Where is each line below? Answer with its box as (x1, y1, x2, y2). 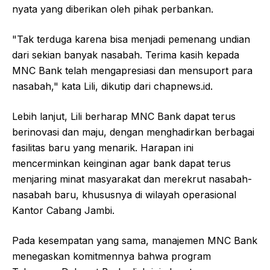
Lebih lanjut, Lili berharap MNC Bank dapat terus (12, 110, 236, 122)
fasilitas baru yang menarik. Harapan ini (12, 141, 193, 154)
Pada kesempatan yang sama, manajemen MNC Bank (12, 234, 257, 246)
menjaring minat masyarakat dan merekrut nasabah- (12, 172, 252, 185)
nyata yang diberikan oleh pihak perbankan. (12, 2, 213, 15)
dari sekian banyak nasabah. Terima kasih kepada (12, 48, 239, 61)
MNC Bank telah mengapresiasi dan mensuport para (12, 64, 253, 77)
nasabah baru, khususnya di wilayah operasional (12, 188, 236, 201)
